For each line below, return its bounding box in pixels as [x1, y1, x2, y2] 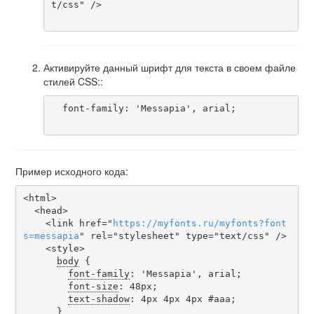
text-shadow [67, 294, 130, 305]
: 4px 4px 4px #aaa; [129, 294, 236, 305]
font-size [67, 281, 118, 292]
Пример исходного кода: [15, 163, 128, 178]
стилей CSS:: [43, 74, 103, 88]
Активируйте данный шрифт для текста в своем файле [43, 60, 296, 74]
